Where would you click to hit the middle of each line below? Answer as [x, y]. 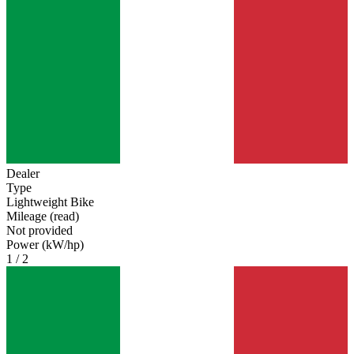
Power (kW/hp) [45, 245]
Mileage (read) [43, 217]
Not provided [40, 231]
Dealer [23, 174]
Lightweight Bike [50, 202]
